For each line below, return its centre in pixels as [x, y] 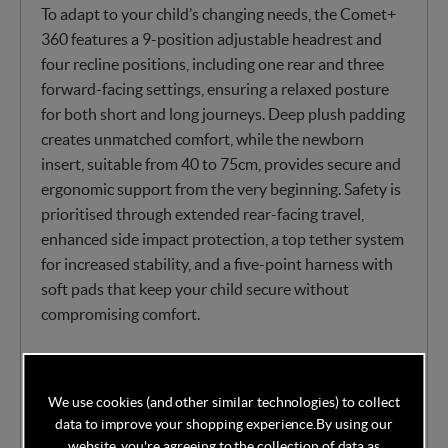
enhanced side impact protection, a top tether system [222, 238]
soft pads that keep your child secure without [195, 288]
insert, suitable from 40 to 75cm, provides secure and [221, 163]
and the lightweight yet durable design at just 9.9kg [215, 408]
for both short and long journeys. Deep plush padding [223, 113]
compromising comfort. [120, 313]
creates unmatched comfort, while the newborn [202, 138]
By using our [354, 423]
